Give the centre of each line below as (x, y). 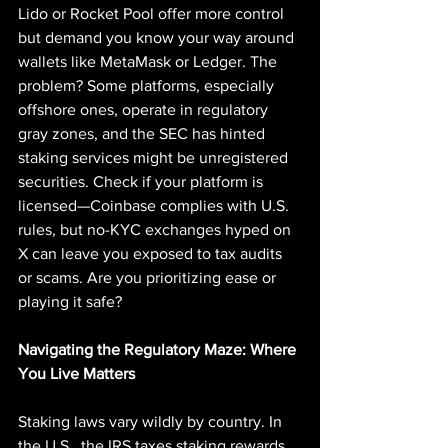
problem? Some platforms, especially (148, 85)
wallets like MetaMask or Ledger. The (149, 61)
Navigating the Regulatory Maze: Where (159, 349)
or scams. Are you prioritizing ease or (149, 277)
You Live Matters (76, 373)
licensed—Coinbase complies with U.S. (155, 205)
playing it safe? (70, 301)
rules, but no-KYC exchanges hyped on (156, 229)
